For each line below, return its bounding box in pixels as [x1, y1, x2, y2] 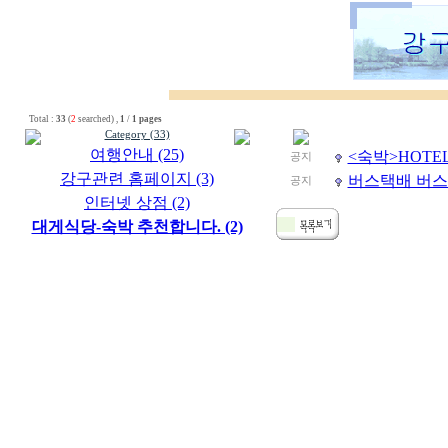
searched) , [75, 114, 120, 124]
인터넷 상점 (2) [84, 194, 190, 211]
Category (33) [104, 129, 170, 140]
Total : [24, 114, 56, 124]
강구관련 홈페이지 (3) [60, 170, 214, 187]
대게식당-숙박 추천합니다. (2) [31, 218, 243, 235]
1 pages [131, 114, 162, 124]
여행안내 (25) [90, 146, 184, 163]
